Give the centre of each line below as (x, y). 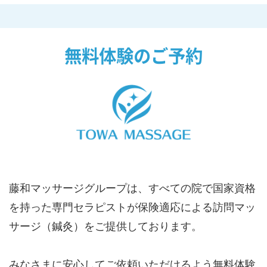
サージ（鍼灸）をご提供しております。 (105, 226)
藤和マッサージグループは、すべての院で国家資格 (132, 187)
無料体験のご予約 (133, 56)
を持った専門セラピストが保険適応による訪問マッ (132, 207)
